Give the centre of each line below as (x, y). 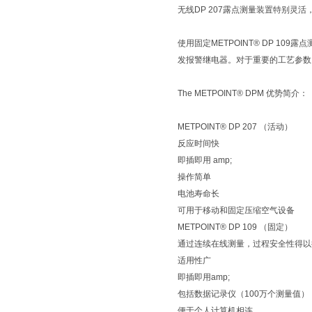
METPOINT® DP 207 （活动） (235, 127)
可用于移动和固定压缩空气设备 (236, 210)
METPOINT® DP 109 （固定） (235, 227)
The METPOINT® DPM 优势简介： (243, 93)
